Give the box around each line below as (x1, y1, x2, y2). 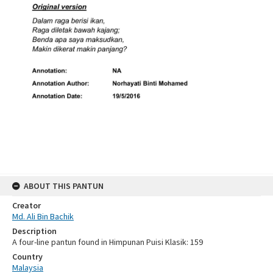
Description (12, 225, 57, 236)
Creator (12, 199, 41, 211)
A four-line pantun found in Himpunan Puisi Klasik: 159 (12, 236, 203, 247)
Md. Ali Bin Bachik (12, 210, 74, 222)
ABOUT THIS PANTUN (24, 180, 104, 191)
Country (12, 250, 43, 262)
